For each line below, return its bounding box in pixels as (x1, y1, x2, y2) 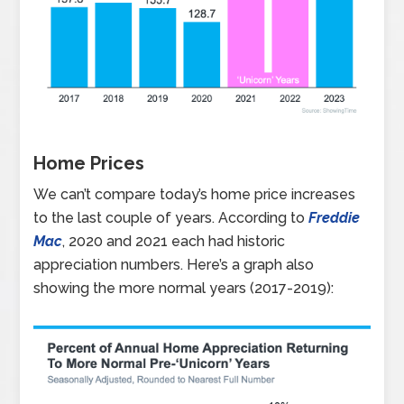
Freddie (308, 208, 361, 226)
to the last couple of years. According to (33, 208, 309, 226)
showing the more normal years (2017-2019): (33, 279, 335, 297)
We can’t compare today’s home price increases (33, 185, 356, 203)
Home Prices (33, 151, 145, 174)
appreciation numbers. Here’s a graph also (33, 255, 315, 273)
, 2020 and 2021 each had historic (62, 232, 286, 250)
